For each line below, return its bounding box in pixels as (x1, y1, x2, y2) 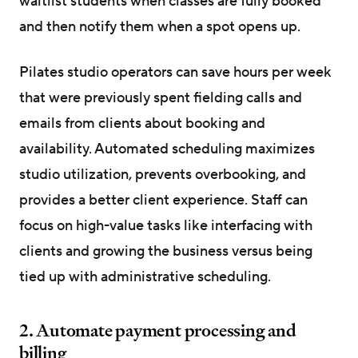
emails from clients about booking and (19, 113, 265, 133)
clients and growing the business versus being (19, 241, 312, 261)
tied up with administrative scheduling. (19, 267, 271, 286)
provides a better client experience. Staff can (19, 190, 308, 209)
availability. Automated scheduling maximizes (19, 139, 315, 158)
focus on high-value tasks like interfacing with (19, 216, 312, 235)
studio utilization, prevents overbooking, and (19, 165, 306, 184)
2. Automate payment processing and (19, 316, 296, 344)
